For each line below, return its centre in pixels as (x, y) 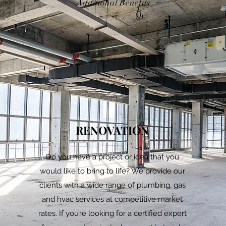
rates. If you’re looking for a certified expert (112, 213)
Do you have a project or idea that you (112, 157)
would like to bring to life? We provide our (112, 171)
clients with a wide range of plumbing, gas (112, 185)
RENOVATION (112, 130)
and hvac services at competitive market (112, 199)
